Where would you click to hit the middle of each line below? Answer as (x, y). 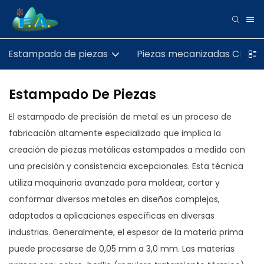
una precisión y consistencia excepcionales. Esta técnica (126, 166)
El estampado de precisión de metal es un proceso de (120, 117)
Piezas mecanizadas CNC (195, 54)
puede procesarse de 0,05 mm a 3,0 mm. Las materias (122, 249)
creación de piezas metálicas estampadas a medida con (127, 150)
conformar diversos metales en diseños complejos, (114, 199)
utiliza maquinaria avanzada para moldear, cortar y (114, 183)
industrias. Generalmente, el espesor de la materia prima (126, 232)
